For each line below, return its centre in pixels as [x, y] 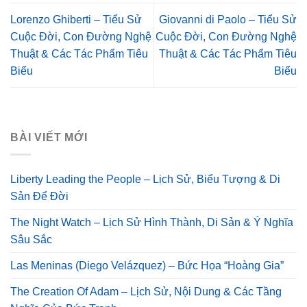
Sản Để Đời [39, 196]
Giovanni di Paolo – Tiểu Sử [228, 19]
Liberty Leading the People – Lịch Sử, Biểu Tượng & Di [145, 179]
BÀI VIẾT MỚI [49, 137]
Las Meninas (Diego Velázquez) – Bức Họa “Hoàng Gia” [147, 266]
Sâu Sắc [31, 240]
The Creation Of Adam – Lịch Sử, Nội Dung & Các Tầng [146, 292]
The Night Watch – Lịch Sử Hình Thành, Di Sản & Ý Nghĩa [152, 222]
